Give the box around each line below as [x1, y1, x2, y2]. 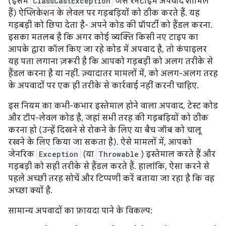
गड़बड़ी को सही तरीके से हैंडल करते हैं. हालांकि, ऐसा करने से [8, 161, 209, 172]
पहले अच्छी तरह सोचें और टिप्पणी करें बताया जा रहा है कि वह [8, 174, 214, 184]
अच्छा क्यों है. [8, 186, 52, 196]
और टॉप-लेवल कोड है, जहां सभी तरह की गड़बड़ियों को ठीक [8, 113, 208, 123]
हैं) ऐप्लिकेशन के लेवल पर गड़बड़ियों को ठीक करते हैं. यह [8, 8, 200, 18]
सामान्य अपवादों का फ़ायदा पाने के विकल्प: [8, 206, 152, 216]
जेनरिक [8, 149, 36, 159]
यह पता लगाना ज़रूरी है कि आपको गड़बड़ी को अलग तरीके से [8, 56, 213, 67]
